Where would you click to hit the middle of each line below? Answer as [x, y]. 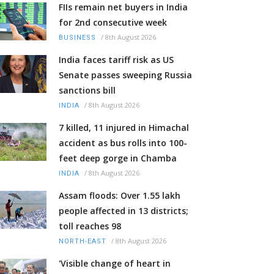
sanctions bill [87, 91]
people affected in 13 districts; [124, 211]
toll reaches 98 [90, 226]
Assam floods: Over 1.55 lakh [120, 196]
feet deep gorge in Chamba [118, 158]
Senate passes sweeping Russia [125, 75]
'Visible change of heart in [115, 264]
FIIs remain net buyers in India [123, 7]
